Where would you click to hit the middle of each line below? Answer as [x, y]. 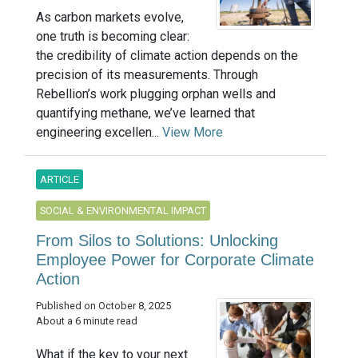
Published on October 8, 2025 [103, 306]
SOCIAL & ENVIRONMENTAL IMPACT [123, 211]
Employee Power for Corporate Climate [175, 260]
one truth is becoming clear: [113, 37]
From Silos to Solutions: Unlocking [157, 241]
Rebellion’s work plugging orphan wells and [156, 94]
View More [193, 133]
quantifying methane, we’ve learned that [145, 113]
